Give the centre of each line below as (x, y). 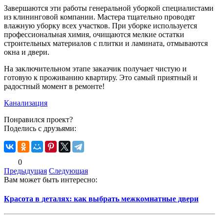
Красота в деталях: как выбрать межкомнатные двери (101, 199)
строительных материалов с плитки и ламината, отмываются (106, 43)
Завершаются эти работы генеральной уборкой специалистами (109, 8)
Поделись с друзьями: (40, 128)
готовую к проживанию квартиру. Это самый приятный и (101, 77)
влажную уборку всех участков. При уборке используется (100, 25)
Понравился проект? (38, 119)
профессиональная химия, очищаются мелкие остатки (94, 34)
